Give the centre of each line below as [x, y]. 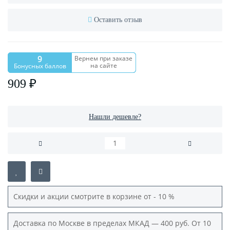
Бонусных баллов [40, 66]
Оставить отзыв [118, 20]
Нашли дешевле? [115, 117]
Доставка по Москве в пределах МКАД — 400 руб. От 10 [112, 223]
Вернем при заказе [104, 59]
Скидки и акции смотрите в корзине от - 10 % [96, 197]
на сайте [103, 66]
